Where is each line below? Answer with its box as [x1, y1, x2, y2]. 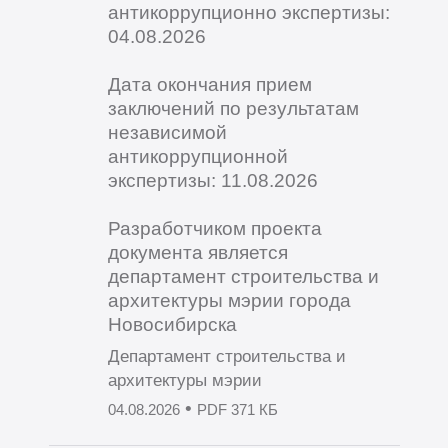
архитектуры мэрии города [107, 288, 351, 311]
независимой [107, 120, 227, 143]
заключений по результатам [107, 96, 359, 119]
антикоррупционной [107, 144, 288, 167]
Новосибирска [107, 312, 237, 335]
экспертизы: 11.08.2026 [107, 168, 318, 191]
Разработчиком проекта [107, 216, 322, 239]
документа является [107, 240, 288, 263]
